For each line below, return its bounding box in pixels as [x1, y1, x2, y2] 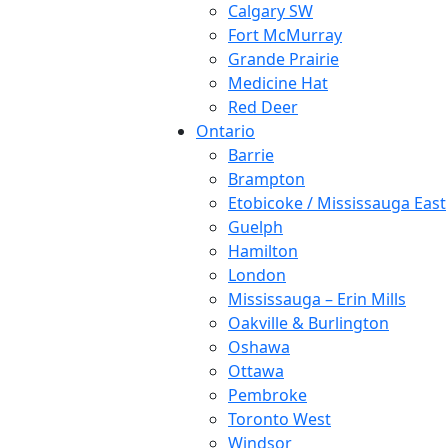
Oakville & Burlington [228, 311, 389, 334]
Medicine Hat [228, 71, 328, 94]
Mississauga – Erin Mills [228, 287, 406, 310]
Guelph [228, 215, 283, 238]
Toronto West [228, 407, 331, 430]
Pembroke [228, 383, 307, 406]
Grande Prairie [228, 47, 339, 70]
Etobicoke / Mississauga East [228, 191, 446, 214]
